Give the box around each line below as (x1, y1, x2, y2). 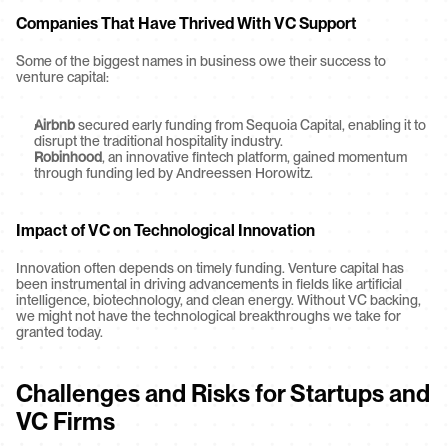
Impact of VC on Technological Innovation (16, 221, 315, 240)
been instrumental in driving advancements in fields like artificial (16, 276, 402, 292)
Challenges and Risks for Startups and (16, 379, 430, 408)
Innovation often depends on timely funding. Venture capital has (16, 260, 404, 276)
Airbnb (34, 117, 75, 133)
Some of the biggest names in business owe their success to (16, 53, 386, 69)
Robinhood (34, 149, 102, 165)
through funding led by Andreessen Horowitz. (34, 165, 313, 181)
